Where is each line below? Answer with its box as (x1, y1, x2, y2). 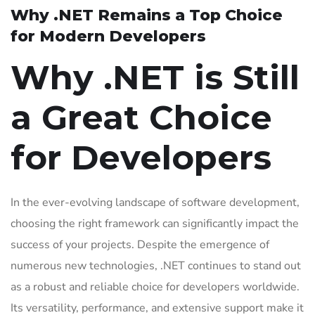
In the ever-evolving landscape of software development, (11, 195, 300, 210)
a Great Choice (11, 97, 272, 138)
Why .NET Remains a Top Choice (11, 6, 283, 25)
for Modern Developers (11, 27, 206, 46)
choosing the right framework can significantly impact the (11, 216, 299, 231)
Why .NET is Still (11, 57, 300, 98)
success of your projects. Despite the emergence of (11, 237, 269, 252)
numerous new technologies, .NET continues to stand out (11, 258, 301, 274)
